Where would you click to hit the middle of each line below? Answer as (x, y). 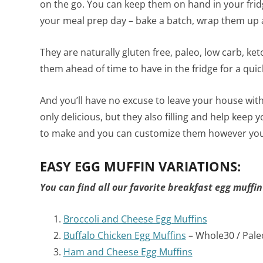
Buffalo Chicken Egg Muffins (124, 235)
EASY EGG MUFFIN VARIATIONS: (140, 166)
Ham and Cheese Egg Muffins (128, 252)
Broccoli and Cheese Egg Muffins (135, 219)
